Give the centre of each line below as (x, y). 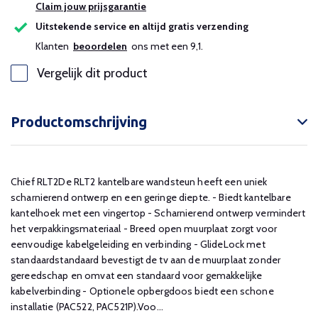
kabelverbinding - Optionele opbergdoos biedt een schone (142, 291)
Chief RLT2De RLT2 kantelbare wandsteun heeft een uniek (139, 182)
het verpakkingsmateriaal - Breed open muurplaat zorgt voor (144, 229)
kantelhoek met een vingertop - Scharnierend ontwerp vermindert (158, 213)
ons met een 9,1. (165, 46)
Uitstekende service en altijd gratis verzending (142, 27)
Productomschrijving (79, 122)
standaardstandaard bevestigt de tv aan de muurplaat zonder (146, 260)
